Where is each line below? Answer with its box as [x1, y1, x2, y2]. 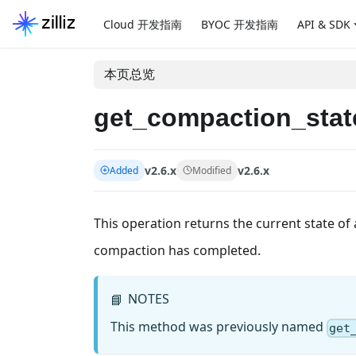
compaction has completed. [94, 241, 261, 259]
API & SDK [296, 16, 350, 32]
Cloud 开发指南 [103, 16, 182, 32]
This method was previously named [110, 318, 327, 336]
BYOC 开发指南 [200, 16, 278, 32]
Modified [192, 163, 231, 177]
